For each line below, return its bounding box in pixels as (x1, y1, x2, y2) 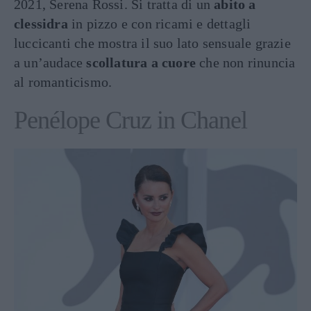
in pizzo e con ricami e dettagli (67, 15, 251, 31)
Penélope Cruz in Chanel (14, 106, 247, 134)
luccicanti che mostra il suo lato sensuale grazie (14, 35, 291, 51)
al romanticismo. (14, 74, 112, 90)
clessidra (14, 15, 68, 31)
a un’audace (14, 54, 87, 70)
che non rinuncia (196, 54, 296, 70)
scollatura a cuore (86, 54, 196, 70)
